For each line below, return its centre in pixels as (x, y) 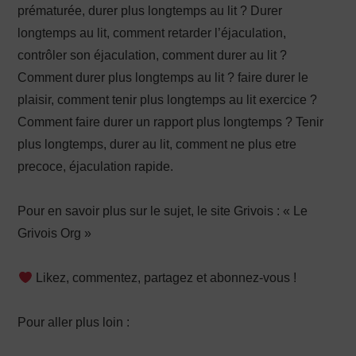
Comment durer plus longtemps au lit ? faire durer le (163, 78)
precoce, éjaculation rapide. (96, 167)
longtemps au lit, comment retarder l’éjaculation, (152, 33)
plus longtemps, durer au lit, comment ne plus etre (157, 145)
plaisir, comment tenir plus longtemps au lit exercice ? (168, 100)
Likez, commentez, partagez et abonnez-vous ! (164, 278)
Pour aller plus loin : (74, 323)
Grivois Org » (55, 234)
